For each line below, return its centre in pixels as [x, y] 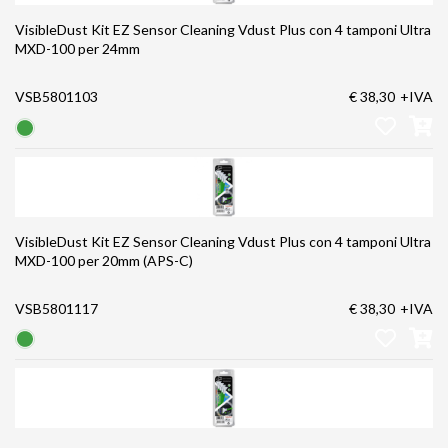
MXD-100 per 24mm [77, 49]
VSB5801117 [56, 308]
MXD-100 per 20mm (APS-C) [104, 260]
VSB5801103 [56, 97]
